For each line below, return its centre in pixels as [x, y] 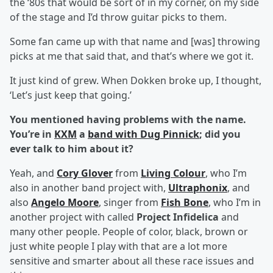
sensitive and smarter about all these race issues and [132, 261]
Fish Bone [185, 203]
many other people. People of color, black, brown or [129, 232]
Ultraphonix [198, 188]
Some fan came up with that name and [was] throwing [135, 42]
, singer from [130, 203]
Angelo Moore [65, 203]
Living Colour [173, 173]
